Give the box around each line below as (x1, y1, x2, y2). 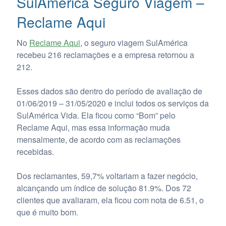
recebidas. (16, 146, 54, 158)
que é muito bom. (16, 206, 78, 218)
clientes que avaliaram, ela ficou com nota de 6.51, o (16, 194, 204, 206)
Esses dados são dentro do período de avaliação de (16, 85, 202, 97)
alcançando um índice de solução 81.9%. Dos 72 (16, 182, 191, 194)
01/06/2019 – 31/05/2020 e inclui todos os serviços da (16, 97, 209, 109)
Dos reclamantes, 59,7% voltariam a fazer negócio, (16, 170, 198, 182)
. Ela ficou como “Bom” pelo (77, 109, 176, 122)
